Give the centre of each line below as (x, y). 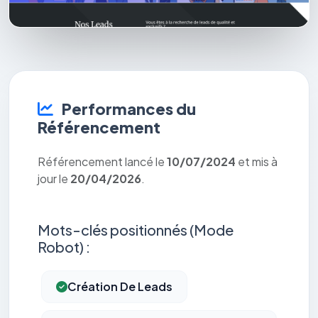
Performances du (127, 109)
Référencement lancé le (102, 162)
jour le (54, 179)
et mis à (257, 162)
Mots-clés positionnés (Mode (136, 230)
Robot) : (64, 247)
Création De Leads (120, 287)
